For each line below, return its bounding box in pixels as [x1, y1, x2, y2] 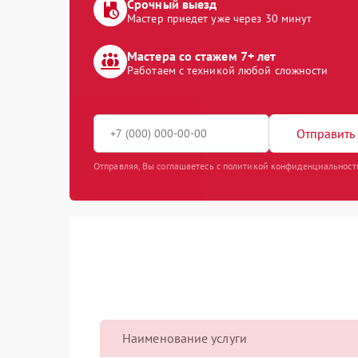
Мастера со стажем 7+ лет [127, 48, 276, 64]
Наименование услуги [122, 330, 247, 346]
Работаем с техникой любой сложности [127, 63, 328, 78]
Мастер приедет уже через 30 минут [127, 11, 312, 26]
